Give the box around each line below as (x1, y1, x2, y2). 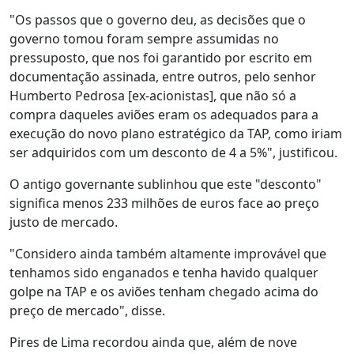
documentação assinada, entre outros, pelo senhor (9, 68, 316, 85)
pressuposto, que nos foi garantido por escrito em (9, 49, 312, 66)
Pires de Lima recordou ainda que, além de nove (9, 333, 297, 351)
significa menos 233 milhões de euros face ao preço (9, 194, 319, 212)
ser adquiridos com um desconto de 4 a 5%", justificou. (9, 144, 341, 161)
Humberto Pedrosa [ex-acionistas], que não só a (9, 87, 296, 104)
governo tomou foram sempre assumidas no (9, 30, 279, 47)
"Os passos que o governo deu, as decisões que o (9, 11, 306, 28)
